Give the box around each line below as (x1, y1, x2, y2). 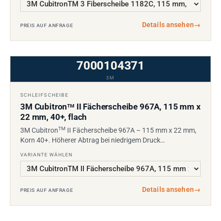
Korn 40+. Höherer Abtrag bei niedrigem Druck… (20, 136, 165, 145)
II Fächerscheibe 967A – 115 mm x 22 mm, (66, 126, 196, 135)
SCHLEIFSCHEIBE (20, 92, 69, 98)
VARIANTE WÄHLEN (20, 152, 73, 158)
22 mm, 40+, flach (20, 112, 87, 122)
